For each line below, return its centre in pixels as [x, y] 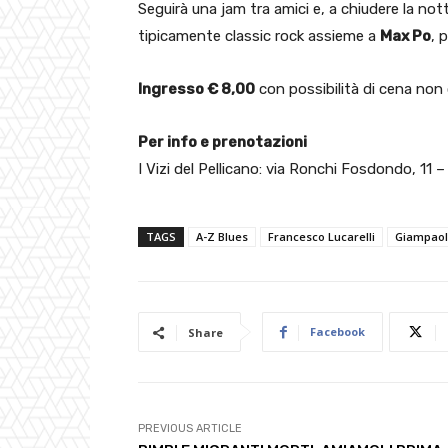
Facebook [337, 332]
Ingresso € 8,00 [196, 89]
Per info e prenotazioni [222, 142]
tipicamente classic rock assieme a [259, 36]
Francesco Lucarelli [321, 237]
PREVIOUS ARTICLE [190, 429]
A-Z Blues [222, 237]
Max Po [405, 36]
